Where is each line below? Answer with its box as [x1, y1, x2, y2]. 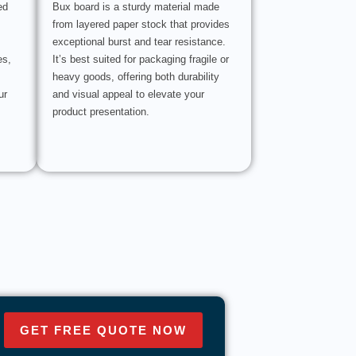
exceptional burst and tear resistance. [52, 36, 226, 48]
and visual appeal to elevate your [52, 88, 204, 101]
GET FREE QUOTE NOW [19, 323, 187, 338]
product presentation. [52, 106, 149, 118]
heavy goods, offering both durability [52, 71, 219, 83]
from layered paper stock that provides [52, 18, 230, 31]
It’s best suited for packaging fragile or [52, 53, 229, 66]
